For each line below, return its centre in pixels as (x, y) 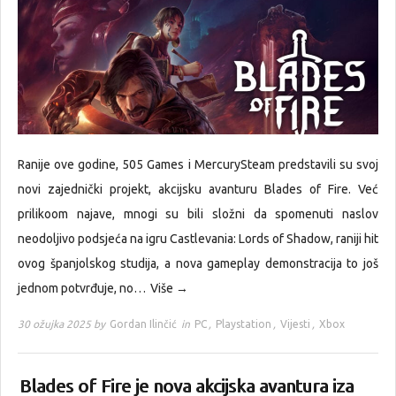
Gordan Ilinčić (143, 324)
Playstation (244, 324)
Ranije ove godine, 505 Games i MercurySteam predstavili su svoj (198, 165)
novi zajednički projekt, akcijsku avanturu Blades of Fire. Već (198, 190)
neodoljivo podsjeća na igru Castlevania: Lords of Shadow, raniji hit (198, 239)
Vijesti (295, 324)
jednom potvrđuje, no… (83, 289)
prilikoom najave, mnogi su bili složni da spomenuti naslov (198, 214)
